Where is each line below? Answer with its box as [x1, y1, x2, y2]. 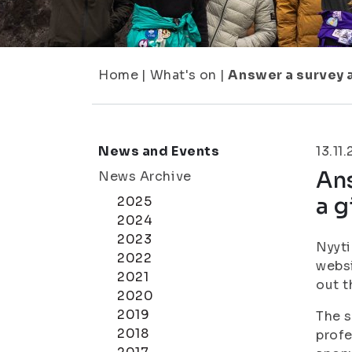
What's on [149, 67, 217, 83]
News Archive [98, 168, 192, 185]
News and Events [98, 143, 220, 159]
